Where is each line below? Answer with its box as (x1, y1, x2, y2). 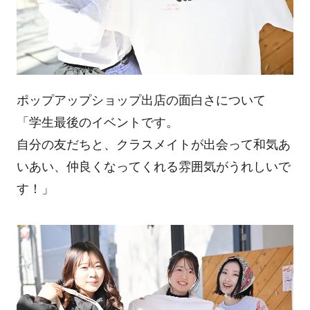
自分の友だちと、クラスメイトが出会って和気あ (16, 138, 291, 152)
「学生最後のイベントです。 (16, 116, 179, 130)
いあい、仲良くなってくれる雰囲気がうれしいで (16, 160, 291, 174)
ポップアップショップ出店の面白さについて (16, 93, 266, 108)
